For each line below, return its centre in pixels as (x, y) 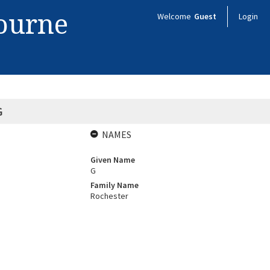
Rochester (109, 196)
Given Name (112, 160)
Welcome (175, 16)
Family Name (114, 185)
